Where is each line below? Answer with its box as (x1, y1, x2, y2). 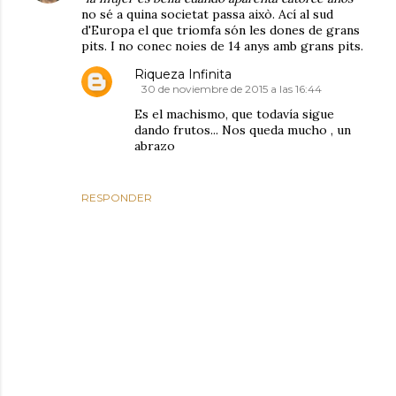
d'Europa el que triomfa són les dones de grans (81, 22, 360, 39)
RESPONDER (81, 191, 152, 205)
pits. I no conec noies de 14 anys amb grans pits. (81, 38, 363, 55)
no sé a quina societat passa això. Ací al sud (81, 6, 333, 23)
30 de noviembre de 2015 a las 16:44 (141, 82, 322, 96)
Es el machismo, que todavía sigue (134, 106, 334, 123)
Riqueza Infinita (134, 66, 232, 83)
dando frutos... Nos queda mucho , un (134, 122, 351, 139)
